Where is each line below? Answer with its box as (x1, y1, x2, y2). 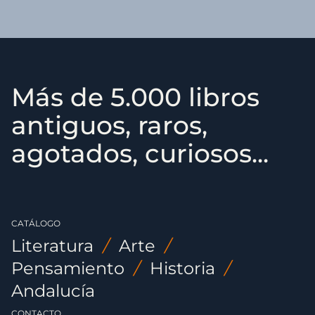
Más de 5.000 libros (11, 82, 259, 112)
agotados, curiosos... (11, 138, 269, 169)
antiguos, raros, (11, 110, 207, 141)
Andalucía (11, 281, 95, 301)
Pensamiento (11, 258, 124, 278)
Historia (150, 258, 215, 278)
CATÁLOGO (11, 218, 60, 229)
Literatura (11, 236, 94, 256)
